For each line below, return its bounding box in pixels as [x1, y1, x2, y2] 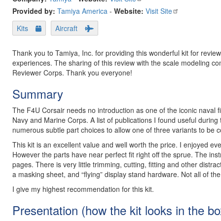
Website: [114, 6, 144, 16]
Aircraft [55, 23, 78, 33]
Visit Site [146, 6, 172, 16]
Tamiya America [57, 6, 108, 16]
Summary [12, 85, 63, 102]
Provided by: [12, 6, 57, 16]
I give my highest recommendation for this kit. [12, 184, 154, 194]
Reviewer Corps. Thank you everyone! [12, 68, 132, 77]
